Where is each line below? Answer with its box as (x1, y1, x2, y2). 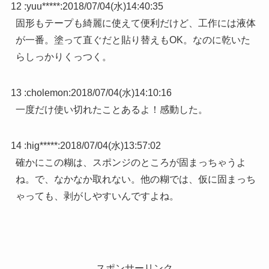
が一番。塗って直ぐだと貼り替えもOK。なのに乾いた (15, 34, 250, 45)
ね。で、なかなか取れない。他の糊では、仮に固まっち (15, 174, 256, 184)
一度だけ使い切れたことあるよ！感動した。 (15, 104, 208, 115)
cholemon (26, 87, 68, 98)
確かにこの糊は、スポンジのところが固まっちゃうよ (15, 157, 246, 168)
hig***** (26, 140, 58, 151)
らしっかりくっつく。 (15, 51, 112, 62)
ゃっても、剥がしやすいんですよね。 (15, 190, 179, 201)
